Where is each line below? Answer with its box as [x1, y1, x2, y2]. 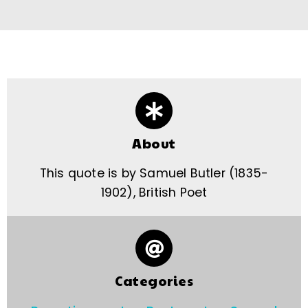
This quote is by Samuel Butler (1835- [39, 165, 269, 182]
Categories [115, 272, 193, 290]
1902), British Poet [100, 184, 208, 201]
